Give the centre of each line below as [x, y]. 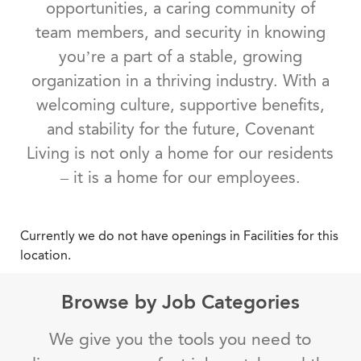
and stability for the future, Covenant [180, 129]
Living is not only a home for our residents [180, 154]
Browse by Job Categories [180, 302]
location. [47, 255]
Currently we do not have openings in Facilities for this [179, 236]
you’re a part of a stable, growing [180, 57]
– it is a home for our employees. [180, 178]
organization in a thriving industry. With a [180, 81]
